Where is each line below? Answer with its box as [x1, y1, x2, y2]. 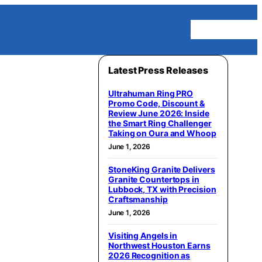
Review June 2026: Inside [108, 108, 209, 118]
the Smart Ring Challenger [108, 118, 212, 128]
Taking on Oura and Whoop [108, 127, 216, 138]
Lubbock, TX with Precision [108, 184, 216, 194]
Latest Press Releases [108, 64, 208, 76]
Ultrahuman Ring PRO [108, 88, 194, 98]
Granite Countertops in [108, 174, 199, 184]
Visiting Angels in [108, 230, 178, 240]
